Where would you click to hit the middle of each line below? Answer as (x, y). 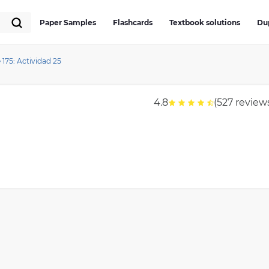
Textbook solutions (204, 22)
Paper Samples (68, 22)
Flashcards (132, 22)
